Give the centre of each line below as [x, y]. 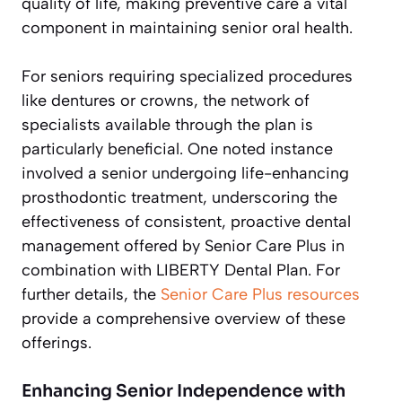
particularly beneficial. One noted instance [177, 149]
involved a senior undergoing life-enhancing [185, 174]
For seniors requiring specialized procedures [187, 77]
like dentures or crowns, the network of [166, 101]
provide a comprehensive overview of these [184, 319]
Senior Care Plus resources [260, 295]
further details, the [91, 295]
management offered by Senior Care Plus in [183, 246]
